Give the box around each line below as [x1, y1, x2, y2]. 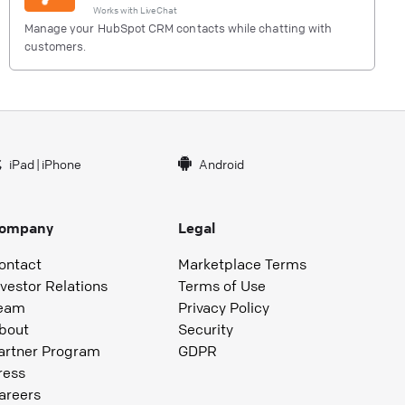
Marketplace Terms [178, 254, 307, 273]
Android [199, 155, 245, 172]
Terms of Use [178, 276, 267, 295]
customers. [24, 38, 87, 53]
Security [178, 319, 234, 338]
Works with [92, 3, 140, 16]
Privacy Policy [178, 297, 270, 316]
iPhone [41, 155, 81, 172]
